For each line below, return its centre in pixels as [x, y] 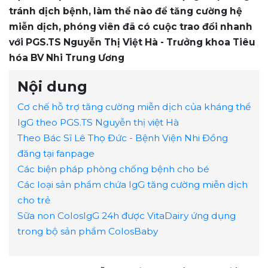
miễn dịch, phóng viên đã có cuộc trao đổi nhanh [131, 26]
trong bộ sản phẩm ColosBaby [88, 231]
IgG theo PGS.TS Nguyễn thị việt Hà [98, 122]
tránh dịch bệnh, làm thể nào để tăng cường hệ [126, 11]
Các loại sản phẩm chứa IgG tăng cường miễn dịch [133, 184]
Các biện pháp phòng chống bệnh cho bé [113, 169]
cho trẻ [34, 200]
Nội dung [52, 86]
